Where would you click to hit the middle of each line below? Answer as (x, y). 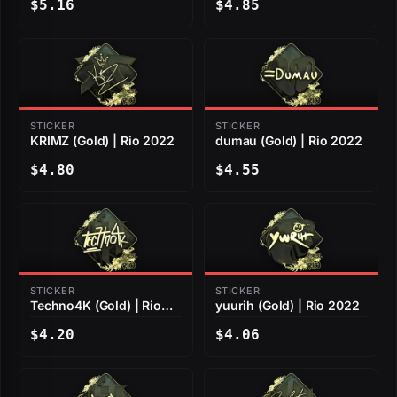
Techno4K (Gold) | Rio (96, 306)
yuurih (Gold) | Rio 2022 (288, 306)
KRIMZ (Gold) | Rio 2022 (102, 141)
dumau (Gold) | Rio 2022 (289, 141)
